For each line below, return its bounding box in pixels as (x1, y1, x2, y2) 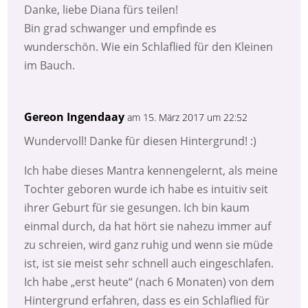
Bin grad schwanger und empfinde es (24, 21, 217, 36)
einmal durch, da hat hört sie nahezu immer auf (24, 219, 272, 234)
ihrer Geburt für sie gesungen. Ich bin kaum (24, 200, 250, 216)
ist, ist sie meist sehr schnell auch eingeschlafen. (24, 256, 274, 272)
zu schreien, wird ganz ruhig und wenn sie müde (24, 237, 274, 253)
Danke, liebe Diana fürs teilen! (24, 2, 179, 18)
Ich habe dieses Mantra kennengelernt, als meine (24, 163, 278, 179)
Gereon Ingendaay (24, 109, 125, 125)
